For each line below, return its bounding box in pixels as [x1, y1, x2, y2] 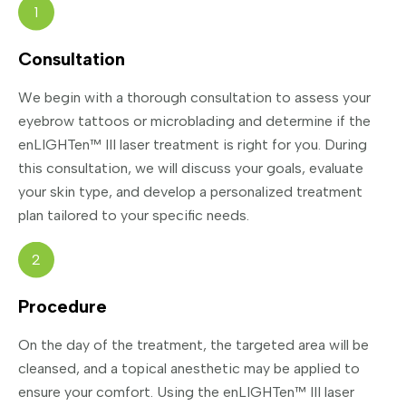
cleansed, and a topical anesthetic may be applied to [18, 359, 360, 377]
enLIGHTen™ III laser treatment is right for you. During [18, 135, 367, 153]
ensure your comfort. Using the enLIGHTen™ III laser [18, 382, 354, 401]
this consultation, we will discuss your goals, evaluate [18, 159, 363, 177]
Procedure [18, 295, 107, 317]
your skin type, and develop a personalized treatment [18, 182, 362, 200]
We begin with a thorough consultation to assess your [18, 88, 371, 106]
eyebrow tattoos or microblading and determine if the [18, 111, 371, 130]
